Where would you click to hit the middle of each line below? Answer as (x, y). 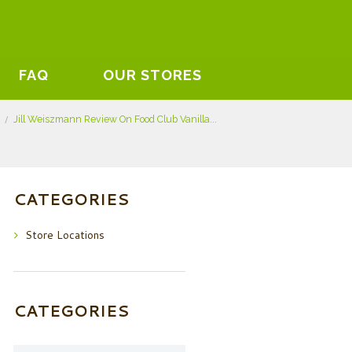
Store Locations (65, 235)
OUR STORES (153, 75)
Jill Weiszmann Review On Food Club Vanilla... (115, 119)
